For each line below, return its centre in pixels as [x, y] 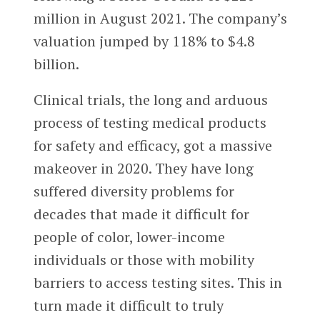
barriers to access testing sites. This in [157, 283]
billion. [56, 64]
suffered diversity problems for [134, 191]
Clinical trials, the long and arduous [150, 100]
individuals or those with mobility [144, 260]
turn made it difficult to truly [128, 306]
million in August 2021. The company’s [160, 19]
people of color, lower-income [129, 237]
